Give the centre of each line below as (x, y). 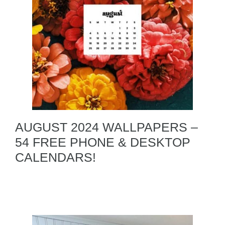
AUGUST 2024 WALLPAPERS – (106, 127)
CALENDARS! (55, 157)
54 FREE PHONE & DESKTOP (103, 142)
